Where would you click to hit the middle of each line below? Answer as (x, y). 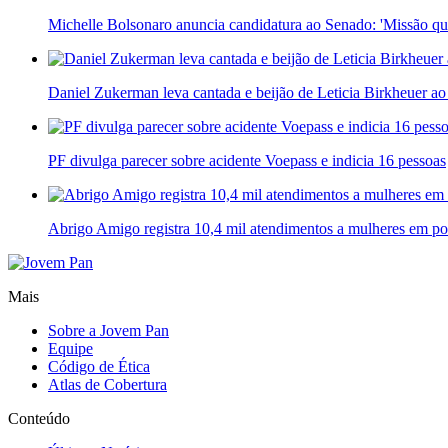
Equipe (70, 348)
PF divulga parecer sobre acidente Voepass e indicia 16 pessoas (247, 160)
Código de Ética (99, 366)
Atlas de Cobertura (107, 384)
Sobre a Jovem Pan (108, 330)
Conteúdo (39, 418)
